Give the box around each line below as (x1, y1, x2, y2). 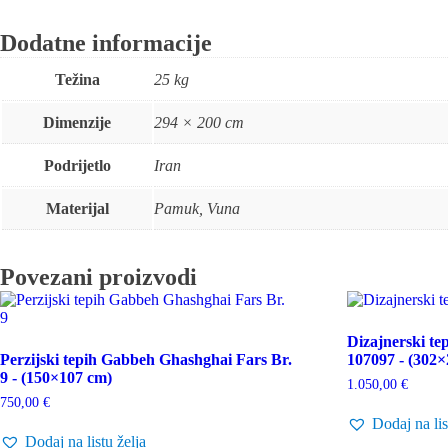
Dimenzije (43, 113, 111, 131)
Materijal (45, 199, 109, 217)
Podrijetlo (43, 156, 111, 174)
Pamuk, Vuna (154, 199, 240, 217)
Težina (54, 70, 100, 88)
